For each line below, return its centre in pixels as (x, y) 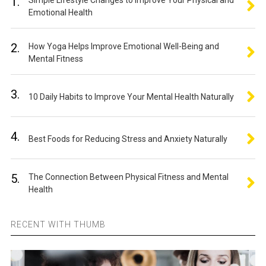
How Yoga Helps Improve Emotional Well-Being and (123, 46)
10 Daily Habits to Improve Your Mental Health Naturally (131, 97)
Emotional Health (60, 12)
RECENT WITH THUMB (58, 224)
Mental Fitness (56, 59)
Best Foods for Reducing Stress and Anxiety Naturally (128, 139)
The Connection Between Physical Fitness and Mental (128, 177)
